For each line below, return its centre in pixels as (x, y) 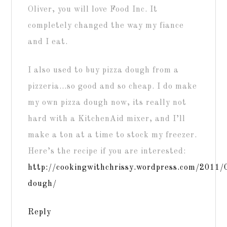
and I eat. (48, 42)
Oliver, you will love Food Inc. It (93, 9)
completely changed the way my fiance (106, 26)
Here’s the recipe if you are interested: (107, 151)
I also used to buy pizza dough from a (104, 70)
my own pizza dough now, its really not (107, 103)
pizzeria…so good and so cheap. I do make (113, 86)
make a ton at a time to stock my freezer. (113, 135)
